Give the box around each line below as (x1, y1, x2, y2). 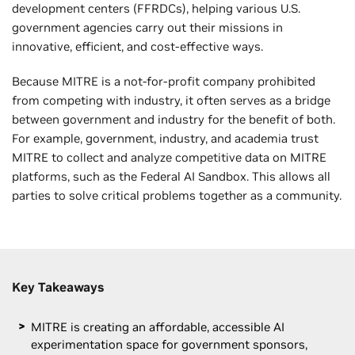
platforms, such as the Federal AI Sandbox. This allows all (12, 168, 330, 184)
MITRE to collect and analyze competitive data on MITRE (12, 149, 326, 165)
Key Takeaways (12, 278, 104, 295)
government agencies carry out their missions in (12, 19, 283, 35)
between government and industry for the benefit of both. (12, 111, 335, 127)
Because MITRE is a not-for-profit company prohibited (12, 73, 315, 89)
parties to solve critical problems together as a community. (12, 187, 342, 203)
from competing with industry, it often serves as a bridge (12, 92, 330, 108)
